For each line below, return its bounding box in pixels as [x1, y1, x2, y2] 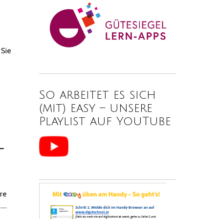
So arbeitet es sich [39, 88, 156, 101]
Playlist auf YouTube [39, 114, 172, 128]
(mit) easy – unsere [39, 101, 153, 114]
